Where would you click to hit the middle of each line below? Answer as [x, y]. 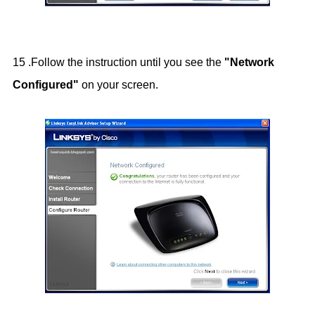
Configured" [46, 85]
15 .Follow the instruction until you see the [118, 63]
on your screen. [120, 85]
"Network [249, 63]
